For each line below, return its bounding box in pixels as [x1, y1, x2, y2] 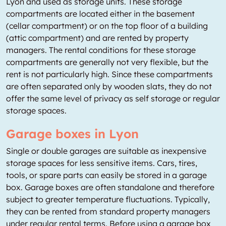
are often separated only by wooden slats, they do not [6, 81, 212, 91]
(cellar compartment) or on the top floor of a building [6, 21, 208, 31]
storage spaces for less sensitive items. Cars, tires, [6, 158, 197, 168]
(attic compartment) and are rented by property [6, 33, 189, 43]
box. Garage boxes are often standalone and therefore [6, 182, 214, 192]
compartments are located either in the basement [6, 9, 195, 19]
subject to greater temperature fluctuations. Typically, [6, 194, 210, 204]
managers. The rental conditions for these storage [6, 45, 196, 55]
